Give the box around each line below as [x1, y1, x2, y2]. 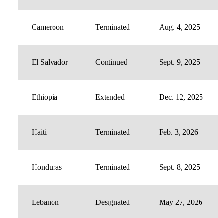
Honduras [32, 163, 62, 172]
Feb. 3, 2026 [159, 128, 198, 137]
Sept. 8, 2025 [159, 163, 200, 172]
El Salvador [32, 58, 68, 67]
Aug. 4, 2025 [159, 23, 200, 32]
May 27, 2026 [159, 198, 202, 207]
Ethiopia [32, 93, 57, 102]
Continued [95, 58, 127, 67]
